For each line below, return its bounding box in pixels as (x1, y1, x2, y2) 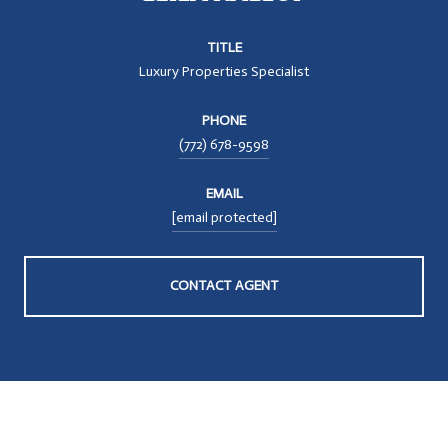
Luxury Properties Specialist (139, 62, 309, 80)
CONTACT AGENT (169, 277, 279, 295)
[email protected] (171, 208, 277, 226)
